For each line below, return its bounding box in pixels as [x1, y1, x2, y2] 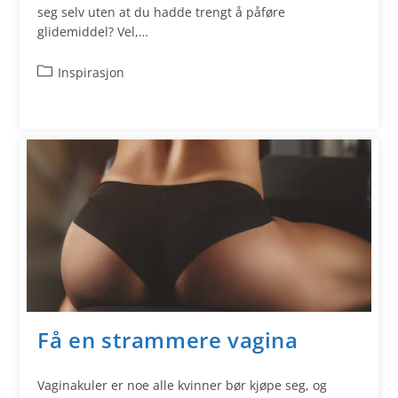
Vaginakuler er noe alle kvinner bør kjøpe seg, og [37, 376, 328, 394]
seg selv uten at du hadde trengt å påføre [37, 3, 286, 20]
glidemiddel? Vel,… [37, 22, 149, 40]
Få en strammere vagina [37, 325, 298, 355]
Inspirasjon [58, 63, 125, 81]
